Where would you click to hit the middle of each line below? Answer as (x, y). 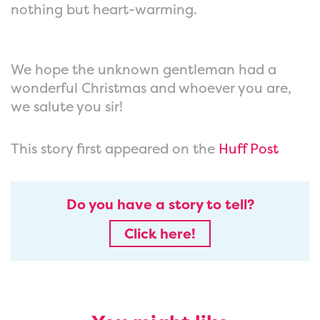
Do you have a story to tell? (160, 204)
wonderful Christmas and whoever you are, (151, 88)
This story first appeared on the (115, 148)
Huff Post (249, 148)
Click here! (160, 234)
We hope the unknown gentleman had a (144, 70)
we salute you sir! (67, 107)
